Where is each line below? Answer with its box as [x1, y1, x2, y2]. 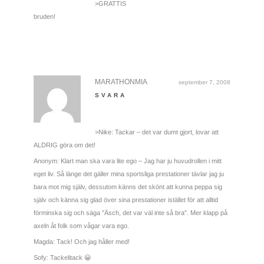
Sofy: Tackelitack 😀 [33, 253, 91, 261]
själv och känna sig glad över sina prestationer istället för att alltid [33, 196, 218, 203]
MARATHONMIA [94, 77, 147, 86]
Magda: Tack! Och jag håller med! [33, 237, 130, 245]
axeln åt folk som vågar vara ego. [33, 222, 129, 229]
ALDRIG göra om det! [33, 141, 95, 148]
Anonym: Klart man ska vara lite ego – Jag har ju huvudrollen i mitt [33, 157, 222, 164]
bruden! [33, 12, 55, 20]
